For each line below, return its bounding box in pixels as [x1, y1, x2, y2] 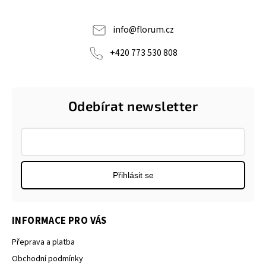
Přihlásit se [112, 170, 154, 180]
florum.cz [137, 23, 174, 36]
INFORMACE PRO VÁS [12, 214, 107, 229]
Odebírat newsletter [68, 97, 198, 114]
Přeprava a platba [12, 236, 75, 249]
